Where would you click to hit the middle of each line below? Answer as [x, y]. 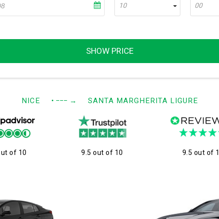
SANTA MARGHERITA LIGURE [143, 101]
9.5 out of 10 [102, 153]
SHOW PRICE [109, 51]
